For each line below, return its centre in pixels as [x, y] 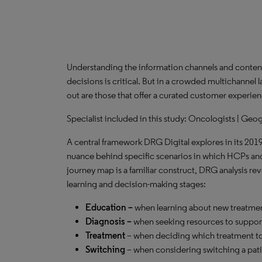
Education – [110, 207]
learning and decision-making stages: [136, 184]
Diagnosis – [109, 221]
